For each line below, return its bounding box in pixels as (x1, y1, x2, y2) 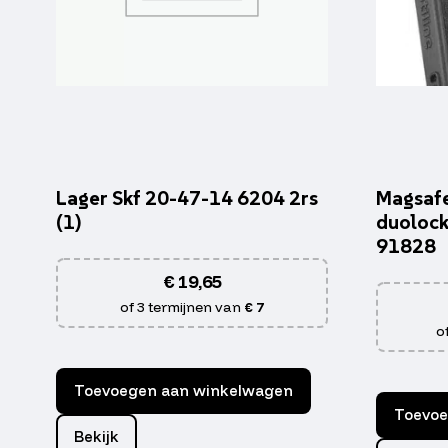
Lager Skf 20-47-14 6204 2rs (56, 185, 318, 212)
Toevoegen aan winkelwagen (74, 381, 293, 401)
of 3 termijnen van (120, 298, 244, 317)
